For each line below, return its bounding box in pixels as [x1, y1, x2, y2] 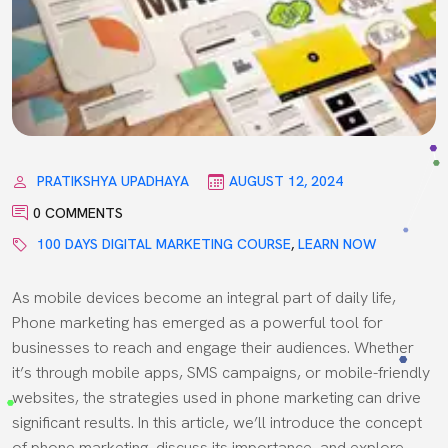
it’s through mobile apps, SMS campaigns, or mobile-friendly [12, 361, 430, 383]
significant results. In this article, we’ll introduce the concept [12, 411, 422, 433]
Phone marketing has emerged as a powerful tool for [12, 311, 383, 333]
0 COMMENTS [33, 203, 123, 222]
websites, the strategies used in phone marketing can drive [12, 386, 421, 408]
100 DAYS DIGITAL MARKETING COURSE [37, 235, 291, 254]
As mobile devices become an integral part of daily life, [12, 286, 396, 308]
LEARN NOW [298, 235, 377, 254]
